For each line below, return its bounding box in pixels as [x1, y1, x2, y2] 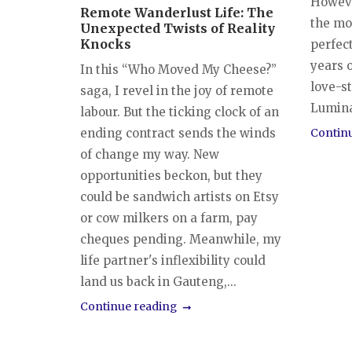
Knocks [80, 35, 131, 52]
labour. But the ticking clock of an [80, 104, 279, 119]
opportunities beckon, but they [80, 167, 262, 183]
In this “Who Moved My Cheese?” [80, 61, 277, 77]
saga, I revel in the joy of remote [80, 82, 273, 98]
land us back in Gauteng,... [80, 273, 236, 289]
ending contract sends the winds [80, 125, 276, 141]
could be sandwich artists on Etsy [80, 189, 279, 204]
